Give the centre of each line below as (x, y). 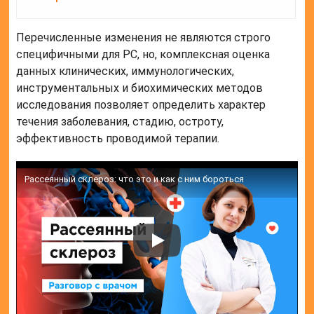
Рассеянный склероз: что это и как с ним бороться (135, 179)
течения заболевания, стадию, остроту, (120, 122)
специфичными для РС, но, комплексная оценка (143, 55)
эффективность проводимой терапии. (118, 139)
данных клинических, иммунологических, (125, 71)
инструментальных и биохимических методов (140, 88)
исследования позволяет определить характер (141, 105)
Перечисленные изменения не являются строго (144, 38)
